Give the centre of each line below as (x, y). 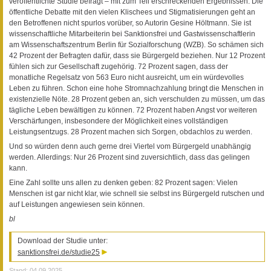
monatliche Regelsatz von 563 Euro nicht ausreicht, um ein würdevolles (126, 78)
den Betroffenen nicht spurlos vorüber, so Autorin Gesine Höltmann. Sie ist (130, 23)
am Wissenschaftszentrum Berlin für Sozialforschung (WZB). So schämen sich (136, 45)
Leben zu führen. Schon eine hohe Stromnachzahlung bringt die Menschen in (136, 89)
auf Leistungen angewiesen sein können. (77, 205)
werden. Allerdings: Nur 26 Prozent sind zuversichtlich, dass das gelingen (129, 158)
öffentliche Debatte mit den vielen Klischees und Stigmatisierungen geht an (132, 12)
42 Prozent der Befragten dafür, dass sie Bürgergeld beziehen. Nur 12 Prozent (137, 56)
